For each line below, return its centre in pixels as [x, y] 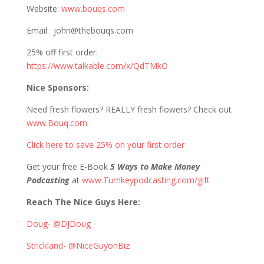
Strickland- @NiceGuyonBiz [78, 245]
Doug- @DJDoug [58, 224]
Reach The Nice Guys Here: [83, 202]
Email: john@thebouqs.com [80, 30]
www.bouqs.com [93, 9]
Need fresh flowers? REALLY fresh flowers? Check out [129, 109]
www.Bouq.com [57, 123]
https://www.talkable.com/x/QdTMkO [97, 66]
